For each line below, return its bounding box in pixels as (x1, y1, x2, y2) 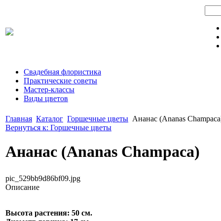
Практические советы (24, 76, 97, 85)
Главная (5, 114, 32, 123)
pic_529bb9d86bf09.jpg (5, 174, 80, 183)
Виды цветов (24, 94, 68, 103)
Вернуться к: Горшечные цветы (5, 123, 111, 132)
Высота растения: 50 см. (5, 208, 92, 217)
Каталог (36, 114, 63, 123)
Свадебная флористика (24, 68, 101, 76)
